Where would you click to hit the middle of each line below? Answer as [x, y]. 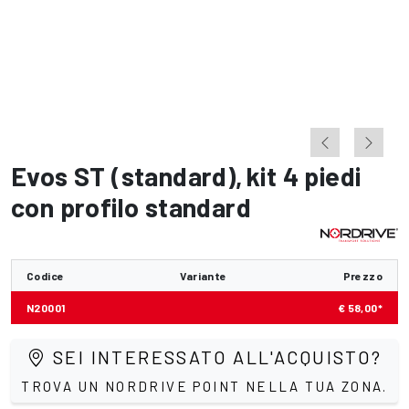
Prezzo [362, 276]
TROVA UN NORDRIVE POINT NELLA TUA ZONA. [204, 386]
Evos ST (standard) [124, 176]
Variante [204, 276]
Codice [46, 276]
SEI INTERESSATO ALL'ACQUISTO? [215, 357]
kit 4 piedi [304, 176]
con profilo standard [131, 207]
